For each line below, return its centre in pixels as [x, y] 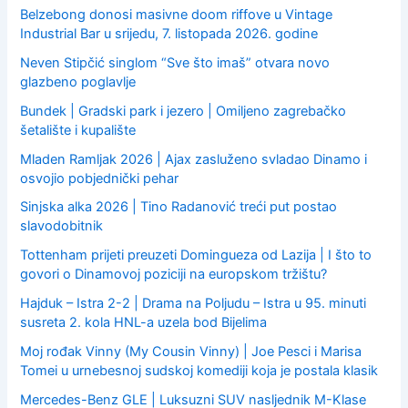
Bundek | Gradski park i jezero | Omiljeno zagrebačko [184, 111]
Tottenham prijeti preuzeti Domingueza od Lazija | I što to [196, 255]
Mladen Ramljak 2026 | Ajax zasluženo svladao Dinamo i [194, 159]
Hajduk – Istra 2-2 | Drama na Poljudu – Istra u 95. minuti [194, 304]
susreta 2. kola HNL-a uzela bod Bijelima [144, 323]
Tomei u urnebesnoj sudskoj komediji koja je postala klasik [199, 371]
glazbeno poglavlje [78, 82]
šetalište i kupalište [78, 130]
